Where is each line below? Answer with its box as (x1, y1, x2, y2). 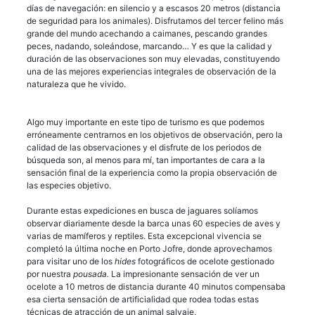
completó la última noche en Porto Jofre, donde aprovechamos (27, 243, 272, 254)
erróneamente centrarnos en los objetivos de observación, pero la (27, 129, 283, 140)
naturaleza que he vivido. (27, 78, 128, 89)
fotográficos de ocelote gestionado (136, 255, 274, 266)
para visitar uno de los (27, 255, 115, 266)
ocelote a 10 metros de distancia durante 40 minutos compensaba (27, 281, 285, 292)
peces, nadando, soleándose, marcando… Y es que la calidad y (27, 40, 272, 51)
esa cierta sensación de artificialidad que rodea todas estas (27, 293, 259, 304)
